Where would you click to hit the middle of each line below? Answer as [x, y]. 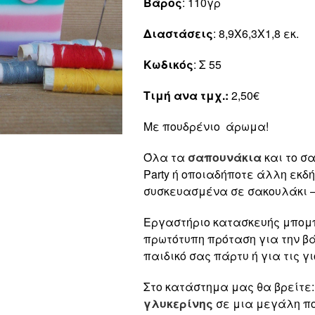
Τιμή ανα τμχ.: [186, 95]
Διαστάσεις [178, 33]
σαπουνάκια [225, 157]
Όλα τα [166, 157]
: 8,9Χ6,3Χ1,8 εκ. [256, 33]
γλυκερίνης [178, 303]
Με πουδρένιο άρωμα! [206, 126]
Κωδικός [168, 64]
